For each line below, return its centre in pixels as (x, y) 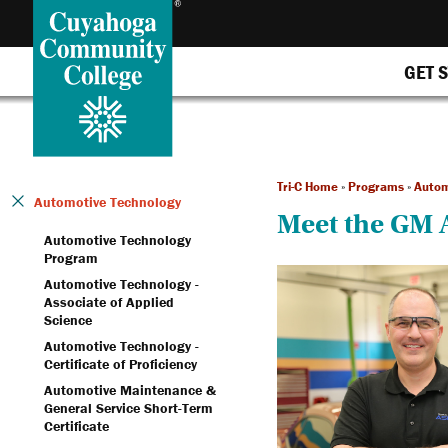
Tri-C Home (307, 186)
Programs (375, 186)
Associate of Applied (109, 302)
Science (68, 320)
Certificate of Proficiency (120, 364)
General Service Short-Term (128, 408)
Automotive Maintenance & (130, 390)
